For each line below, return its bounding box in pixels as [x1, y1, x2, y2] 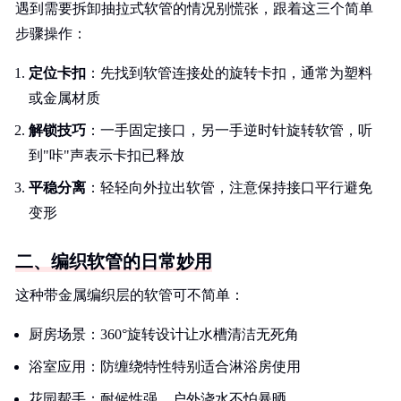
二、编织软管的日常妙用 [15, 252, 212, 271]
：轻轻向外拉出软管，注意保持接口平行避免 [86, 180, 372, 195]
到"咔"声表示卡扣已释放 [29, 148, 184, 163]
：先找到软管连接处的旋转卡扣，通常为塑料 [86, 65, 372, 81]
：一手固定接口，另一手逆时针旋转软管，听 [86, 123, 372, 138]
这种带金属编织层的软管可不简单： [15, 287, 244, 303]
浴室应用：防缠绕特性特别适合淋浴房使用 [29, 359, 301, 374]
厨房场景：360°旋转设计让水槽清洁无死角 [29, 327, 299, 342]
